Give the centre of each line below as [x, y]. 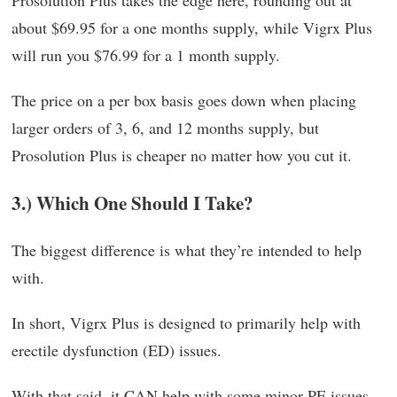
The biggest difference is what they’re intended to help [187, 250]
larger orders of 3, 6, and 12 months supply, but [165, 128]
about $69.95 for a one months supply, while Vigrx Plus [192, 28]
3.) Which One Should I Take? [132, 203]
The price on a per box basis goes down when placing [184, 101]
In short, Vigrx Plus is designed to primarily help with [186, 323]
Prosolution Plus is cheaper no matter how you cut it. [182, 156]
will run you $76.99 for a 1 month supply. [146, 55]
